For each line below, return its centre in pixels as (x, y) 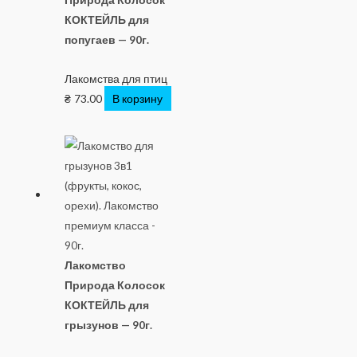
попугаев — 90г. (107, 40)
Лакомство (96, 265)
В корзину (138, 99)
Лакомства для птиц (116, 79)
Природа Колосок (115, 285)
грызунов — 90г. (109, 325)
